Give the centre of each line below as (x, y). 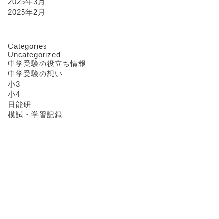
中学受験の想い (35, 74)
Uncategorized (34, 55)
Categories (27, 46)
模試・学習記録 (35, 115)
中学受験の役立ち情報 (47, 64)
